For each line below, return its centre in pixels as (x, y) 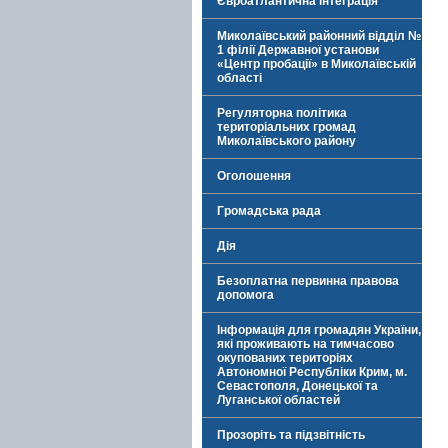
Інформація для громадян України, (319, 330)
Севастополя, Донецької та (297, 386)
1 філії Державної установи (298, 50)
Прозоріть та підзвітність (291, 435)
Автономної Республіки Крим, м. (312, 372)
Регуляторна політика (282, 113)
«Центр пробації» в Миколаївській (316, 64)
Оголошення (254, 176)
